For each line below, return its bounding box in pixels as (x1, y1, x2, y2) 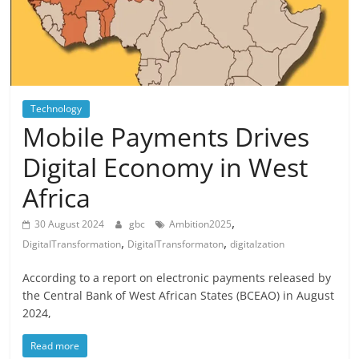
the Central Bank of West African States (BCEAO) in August (22, 288, 335, 304)
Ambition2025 (169, 217, 232, 232)
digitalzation (230, 237, 285, 252)
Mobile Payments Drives (22, 119, 310, 155)
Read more (30, 339, 80, 353)
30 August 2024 (34, 217, 105, 232)
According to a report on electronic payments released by (22, 270, 332, 286)
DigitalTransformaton (127, 237, 224, 252)
